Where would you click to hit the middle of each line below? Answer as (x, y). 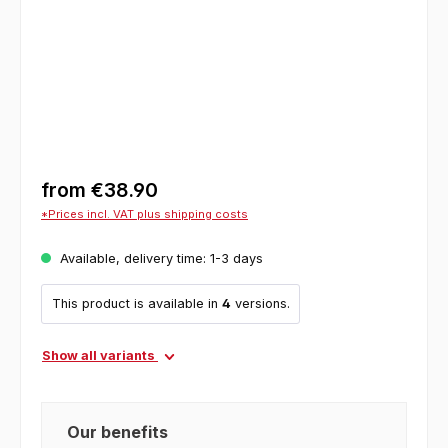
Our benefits (117, 431)
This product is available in (136, 304)
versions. (260, 304)
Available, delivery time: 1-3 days (159, 258)
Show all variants (100, 355)
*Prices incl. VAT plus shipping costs (144, 213)
